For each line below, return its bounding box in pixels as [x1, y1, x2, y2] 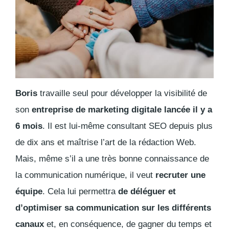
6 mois [15, 121, 42, 131]
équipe [15, 187, 42, 197]
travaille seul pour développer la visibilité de [40, 88, 207, 99]
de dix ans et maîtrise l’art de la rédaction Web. [15, 138, 196, 148]
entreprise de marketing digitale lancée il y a [32, 105, 212, 115]
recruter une [155, 170, 205, 180]
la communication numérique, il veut [15, 170, 155, 180]
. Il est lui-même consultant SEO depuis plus [42, 121, 213, 131]
